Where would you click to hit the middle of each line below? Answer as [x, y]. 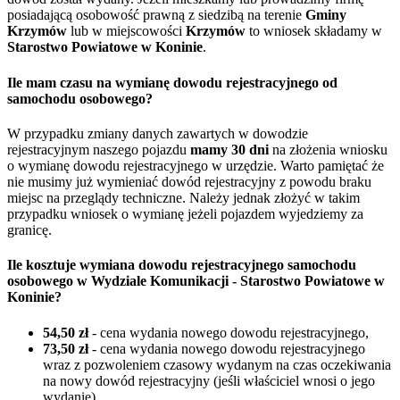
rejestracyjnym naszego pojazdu [99, 150]
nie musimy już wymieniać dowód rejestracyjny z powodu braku [189, 182]
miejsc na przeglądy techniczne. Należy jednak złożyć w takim [183, 198]
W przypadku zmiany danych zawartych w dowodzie [158, 133]
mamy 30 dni [229, 150]
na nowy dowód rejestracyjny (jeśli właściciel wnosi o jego [209, 380]
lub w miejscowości [126, 31]
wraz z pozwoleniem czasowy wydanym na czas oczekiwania [217, 364]
